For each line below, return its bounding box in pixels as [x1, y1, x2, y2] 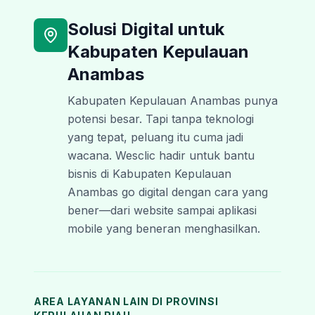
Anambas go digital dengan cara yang [67, 185, 268, 199]
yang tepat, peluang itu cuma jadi [67, 130, 243, 144]
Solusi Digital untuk [67, 19, 224, 39]
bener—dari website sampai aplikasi [67, 203, 257, 217]
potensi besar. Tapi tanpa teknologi [67, 112, 254, 126]
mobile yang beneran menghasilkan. [67, 221, 260, 236]
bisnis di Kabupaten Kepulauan [67, 167, 231, 181]
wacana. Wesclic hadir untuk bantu [67, 148, 255, 162]
